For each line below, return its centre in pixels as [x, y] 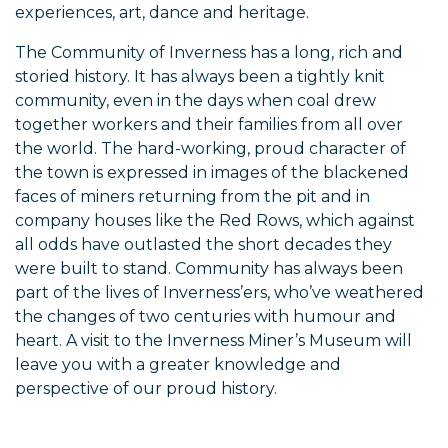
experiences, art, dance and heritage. [162, 13]
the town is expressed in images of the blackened [212, 173]
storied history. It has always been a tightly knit [200, 77]
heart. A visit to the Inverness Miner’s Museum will [213, 341]
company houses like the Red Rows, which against [215, 221]
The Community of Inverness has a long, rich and [209, 53]
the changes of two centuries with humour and [205, 317]
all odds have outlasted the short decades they [203, 245]
